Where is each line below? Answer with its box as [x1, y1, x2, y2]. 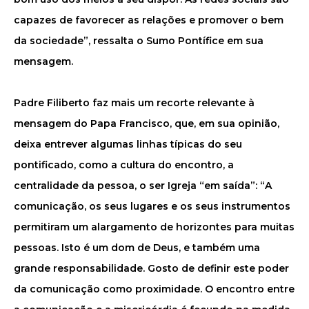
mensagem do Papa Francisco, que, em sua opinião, [14, 117, 279, 130]
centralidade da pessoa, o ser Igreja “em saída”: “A [14, 179, 272, 192]
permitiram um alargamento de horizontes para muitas [14, 221, 295, 233]
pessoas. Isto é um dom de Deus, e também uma [14, 241, 260, 254]
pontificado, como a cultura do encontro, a [14, 159, 234, 171]
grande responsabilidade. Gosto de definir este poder [14, 262, 289, 275]
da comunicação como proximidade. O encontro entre [14, 283, 295, 295]
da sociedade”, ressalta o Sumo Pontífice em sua [14, 34, 263, 47]
